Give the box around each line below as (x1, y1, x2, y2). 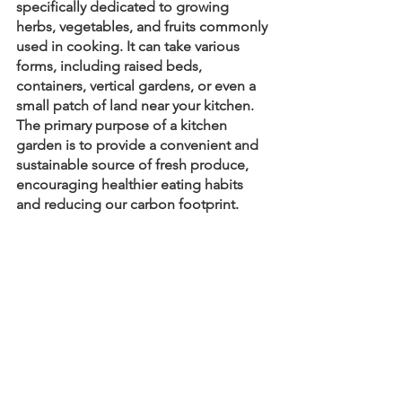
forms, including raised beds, (16, 57, 205, 74)
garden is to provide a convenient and (16, 136, 262, 153)
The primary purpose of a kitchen (16, 117, 231, 134)
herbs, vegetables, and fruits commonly (16, 18, 271, 35)
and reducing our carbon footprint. (16, 196, 239, 213)
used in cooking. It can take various (16, 38, 243, 55)
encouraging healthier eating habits (16, 176, 247, 193)
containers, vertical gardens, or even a (16, 77, 259, 94)
